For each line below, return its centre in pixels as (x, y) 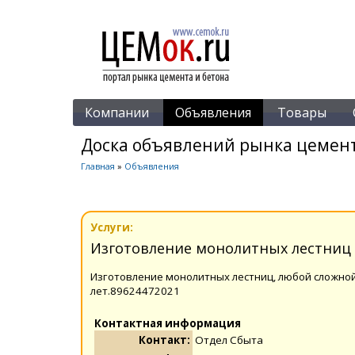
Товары (302, 113)
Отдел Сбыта (229, 340)
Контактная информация (168, 323)
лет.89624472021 (135, 290)
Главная (98, 166)
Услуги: (112, 227)
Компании (117, 113)
